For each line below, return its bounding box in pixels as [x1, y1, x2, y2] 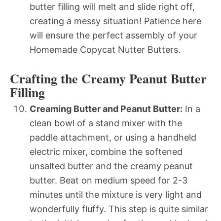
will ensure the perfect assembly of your [30, 30, 197, 40]
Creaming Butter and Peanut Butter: [30, 103, 183, 114]
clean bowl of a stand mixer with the [30, 117, 182, 128]
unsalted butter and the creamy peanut [30, 160, 193, 171]
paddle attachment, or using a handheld [30, 132, 196, 143]
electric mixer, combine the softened [30, 146, 183, 157]
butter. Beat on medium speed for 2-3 [30, 175, 187, 185]
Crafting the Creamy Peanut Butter [10, 69, 207, 88]
